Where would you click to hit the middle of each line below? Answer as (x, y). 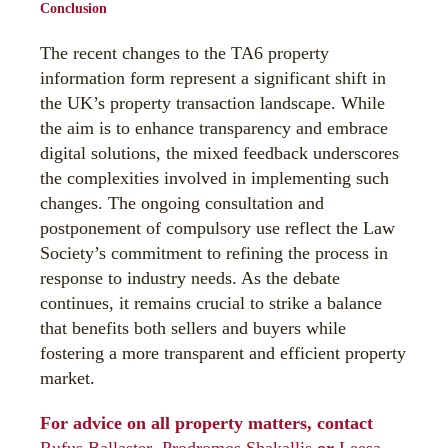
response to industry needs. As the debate (190, 278)
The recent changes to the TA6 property (184, 53)
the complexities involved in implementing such (214, 178)
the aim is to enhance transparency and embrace (214, 128)
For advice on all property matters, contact (209, 423)
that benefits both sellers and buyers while (193, 328)
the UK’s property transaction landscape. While (212, 103)
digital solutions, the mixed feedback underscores (219, 153)
